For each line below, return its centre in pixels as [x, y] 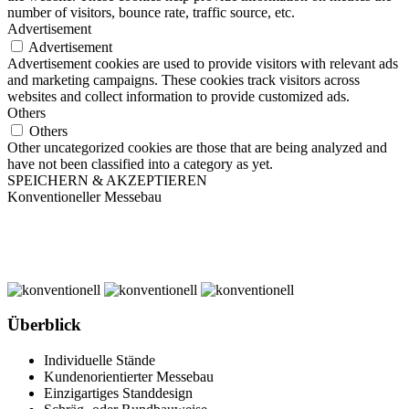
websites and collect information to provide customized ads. [178, 96]
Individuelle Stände [100, 361]
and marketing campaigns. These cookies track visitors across [184, 79]
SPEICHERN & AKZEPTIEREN [107, 180]
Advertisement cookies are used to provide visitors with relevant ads [203, 63]
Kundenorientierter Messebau [129, 377]
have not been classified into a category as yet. [140, 163]
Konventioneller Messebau [84, 196]
